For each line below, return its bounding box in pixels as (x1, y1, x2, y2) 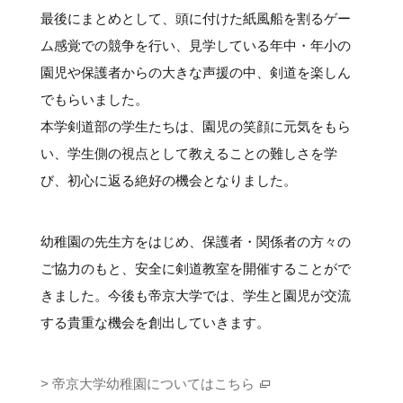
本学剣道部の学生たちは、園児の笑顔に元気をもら (40, 118, 351, 134)
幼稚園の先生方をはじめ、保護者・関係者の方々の (40, 233, 351, 249)
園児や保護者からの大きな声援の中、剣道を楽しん (40, 64, 351, 80)
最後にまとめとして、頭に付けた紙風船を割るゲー (40, 10, 351, 26)
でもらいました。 (40, 91, 148, 107)
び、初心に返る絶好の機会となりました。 (40, 172, 297, 188)
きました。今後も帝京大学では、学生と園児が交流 (40, 287, 351, 303)
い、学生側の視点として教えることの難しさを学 (40, 145, 337, 161)
